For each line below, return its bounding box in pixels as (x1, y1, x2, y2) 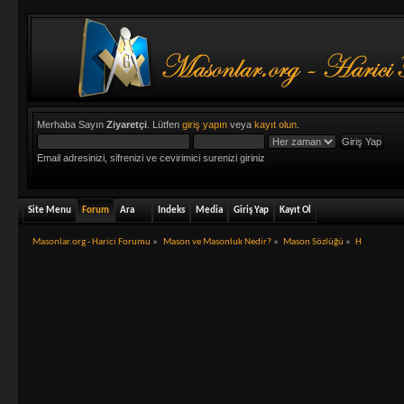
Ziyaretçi (106, 119, 148, 130)
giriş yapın (182, 119, 228, 130)
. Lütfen (147, 119, 183, 130)
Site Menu (28, 206, 72, 216)
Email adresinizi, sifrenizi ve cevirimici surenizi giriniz (37, 152, 266, 163)
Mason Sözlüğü (283, 237, 344, 247)
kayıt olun (254, 119, 298, 130)
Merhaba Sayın (37, 119, 107, 130)
